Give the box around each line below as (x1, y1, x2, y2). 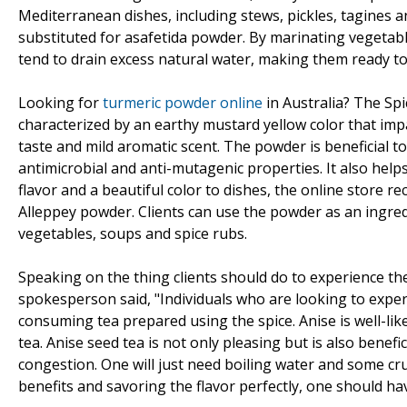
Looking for (18, 92, 103, 113)
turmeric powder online (103, 92, 263, 113)
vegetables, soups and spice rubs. (18, 223, 247, 243)
